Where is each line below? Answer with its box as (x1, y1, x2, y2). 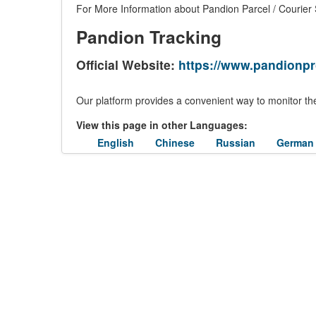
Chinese (155, 135, 195, 150)
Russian (216, 135, 255, 150)
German (276, 135, 314, 150)
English (97, 135, 134, 150)
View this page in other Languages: (76, 118, 248, 132)
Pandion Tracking (76, 24, 221, 49)
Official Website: (76, 56, 178, 73)
